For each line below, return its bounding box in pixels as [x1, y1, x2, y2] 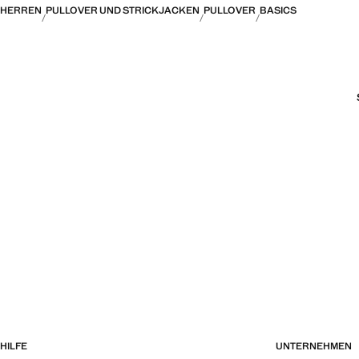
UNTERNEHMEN [276, 340, 352, 353]
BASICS [260, 4, 296, 18]
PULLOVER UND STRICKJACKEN [46, 4, 200, 18]
